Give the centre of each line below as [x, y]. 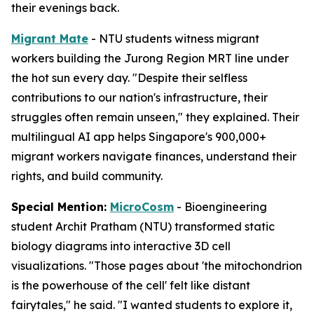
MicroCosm [142, 207]
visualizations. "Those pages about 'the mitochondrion [157, 266]
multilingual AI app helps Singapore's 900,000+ [139, 137]
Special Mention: [61, 207]
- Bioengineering [220, 207]
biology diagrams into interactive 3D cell [121, 246]
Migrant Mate [50, 39]
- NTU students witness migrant [174, 39]
